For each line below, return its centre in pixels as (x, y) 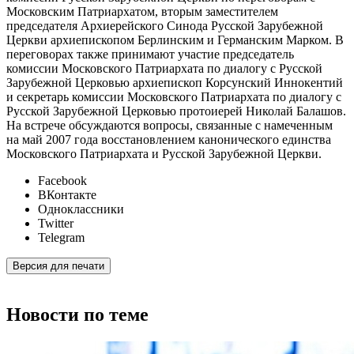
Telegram (61, 238)
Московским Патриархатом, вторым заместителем (142, 12)
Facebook (62, 181)
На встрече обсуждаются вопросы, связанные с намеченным (169, 126)
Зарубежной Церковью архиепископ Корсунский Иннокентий (175, 83)
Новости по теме (77, 314)
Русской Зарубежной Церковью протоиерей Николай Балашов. (176, 111)
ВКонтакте (67, 195)
